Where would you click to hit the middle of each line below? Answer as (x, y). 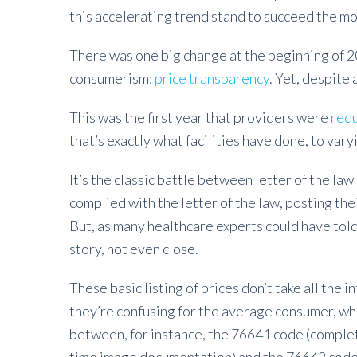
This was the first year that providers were (200, 117)
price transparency (212, 78)
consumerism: (112, 78)
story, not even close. (134, 249)
